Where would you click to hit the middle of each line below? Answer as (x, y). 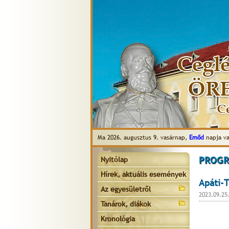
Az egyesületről (126, 189)
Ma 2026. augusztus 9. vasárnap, (143, 138)
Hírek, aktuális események (143, 174)
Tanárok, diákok (126, 204)
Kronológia (118, 219)
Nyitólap (114, 159)
